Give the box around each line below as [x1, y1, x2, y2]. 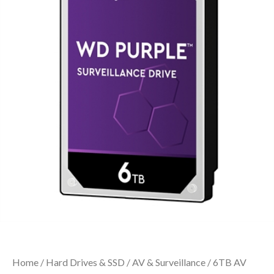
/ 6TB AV [206, 256, 246, 268]
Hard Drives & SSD [46, 256, 125, 268]
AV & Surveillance [132, 256, 206, 268]
